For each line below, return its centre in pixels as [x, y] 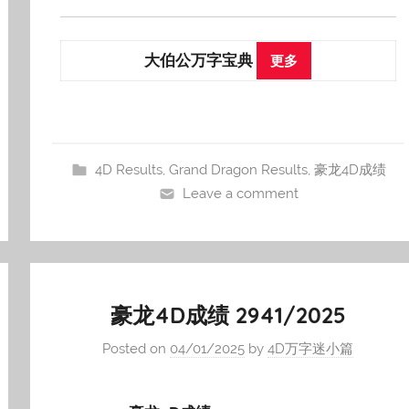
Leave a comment [241, 193]
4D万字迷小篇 [311, 349]
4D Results [129, 169]
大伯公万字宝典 [201, 60]
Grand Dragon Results [239, 169]
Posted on [136, 349]
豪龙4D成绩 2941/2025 [228, 315]
